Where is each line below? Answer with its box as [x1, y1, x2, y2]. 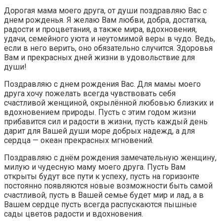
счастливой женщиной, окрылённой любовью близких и [4, 98, 214, 108]
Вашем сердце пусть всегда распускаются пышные [4, 200, 197, 210]
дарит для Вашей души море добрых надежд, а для [4, 126, 195, 136]
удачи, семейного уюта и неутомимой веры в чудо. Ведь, [4, 34, 215, 44]
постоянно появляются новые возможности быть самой [4, 181, 213, 191]
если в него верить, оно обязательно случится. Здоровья [4, 43, 213, 53]
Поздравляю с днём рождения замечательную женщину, [4, 153, 217, 163]
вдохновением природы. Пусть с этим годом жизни [4, 108, 196, 117]
